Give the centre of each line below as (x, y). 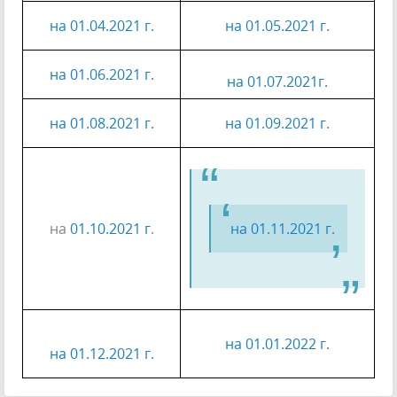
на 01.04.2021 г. (101, 26)
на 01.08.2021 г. (101, 123)
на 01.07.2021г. (277, 82)
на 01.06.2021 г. (101, 74)
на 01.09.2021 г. (277, 123)
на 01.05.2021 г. (277, 26)
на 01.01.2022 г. (277, 344)
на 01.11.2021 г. (283, 229)
